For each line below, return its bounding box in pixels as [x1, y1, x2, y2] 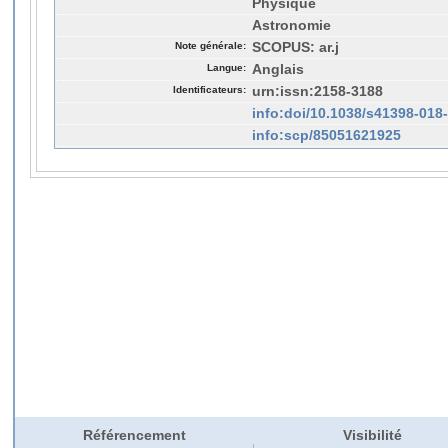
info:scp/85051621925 [252, 127, 401, 143]
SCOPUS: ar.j [252, 39, 339, 55]
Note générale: [175, 39, 246, 51]
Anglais [252, 61, 304, 77]
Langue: [207, 61, 246, 73]
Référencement [82, 427, 186, 444]
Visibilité [342, 427, 402, 444]
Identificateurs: [173, 83, 246, 95]
